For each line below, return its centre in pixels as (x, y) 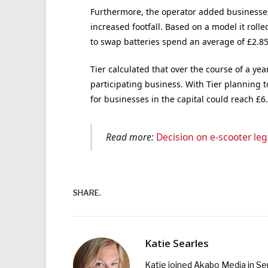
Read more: (130, 137)
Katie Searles (177, 243)
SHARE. (87, 193)
